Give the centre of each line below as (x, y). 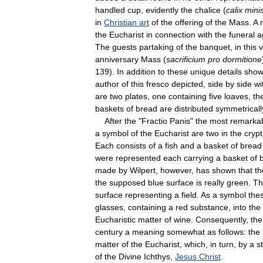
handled (110, 10)
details (230, 71)
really (214, 182)
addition (141, 71)
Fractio (154, 121)
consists (131, 145)
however (176, 170)
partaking (156, 47)
